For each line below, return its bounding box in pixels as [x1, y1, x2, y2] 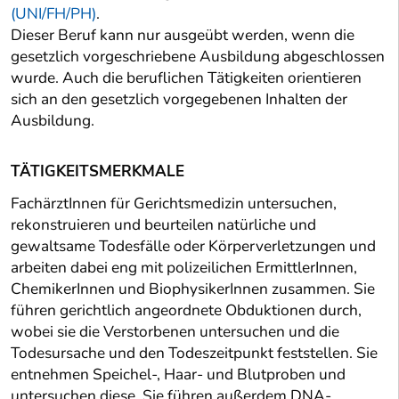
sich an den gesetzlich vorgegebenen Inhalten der [11, 89, 347, 110]
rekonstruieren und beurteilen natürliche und [11, 215, 316, 236]
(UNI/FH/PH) [11, 4, 96, 25]
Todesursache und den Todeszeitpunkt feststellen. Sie [11, 343, 378, 364]
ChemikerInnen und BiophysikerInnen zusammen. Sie [11, 279, 375, 300]
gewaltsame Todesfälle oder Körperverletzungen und [11, 236, 376, 257]
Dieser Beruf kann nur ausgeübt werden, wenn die [11, 25, 354, 46]
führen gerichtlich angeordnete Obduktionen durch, [11, 300, 362, 322]
